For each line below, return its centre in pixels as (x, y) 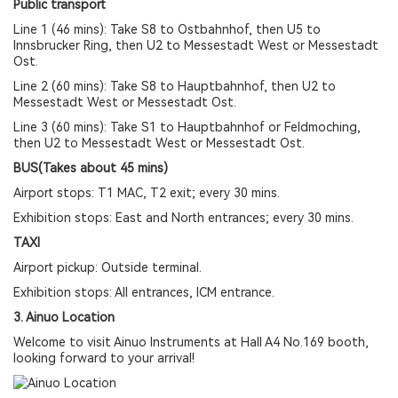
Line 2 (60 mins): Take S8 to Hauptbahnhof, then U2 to (175, 86)
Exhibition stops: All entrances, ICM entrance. (144, 292)
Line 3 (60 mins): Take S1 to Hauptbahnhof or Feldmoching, (187, 127)
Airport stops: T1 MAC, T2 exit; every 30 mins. (147, 193)
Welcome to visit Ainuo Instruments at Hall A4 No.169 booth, (191, 342)
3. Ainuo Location (64, 317)
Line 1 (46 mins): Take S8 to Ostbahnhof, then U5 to (167, 29)
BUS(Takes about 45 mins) (91, 168)
